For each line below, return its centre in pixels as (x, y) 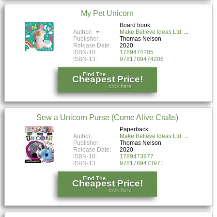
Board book (135, 25)
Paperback (134, 129)
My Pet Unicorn (108, 14)
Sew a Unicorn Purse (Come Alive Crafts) (108, 118)
